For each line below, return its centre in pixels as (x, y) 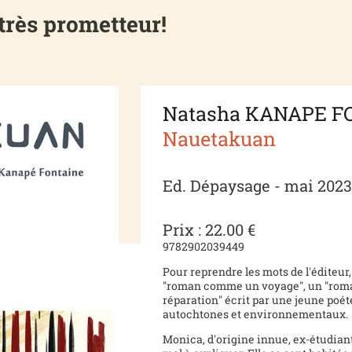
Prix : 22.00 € (209, 229)
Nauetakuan (220, 138)
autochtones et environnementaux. (256, 313)
